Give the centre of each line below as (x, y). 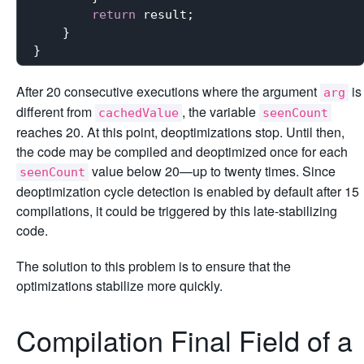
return (114, 14)
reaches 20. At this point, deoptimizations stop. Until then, (180, 132)
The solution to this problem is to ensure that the (154, 266)
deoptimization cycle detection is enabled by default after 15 (188, 191)
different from (56, 112)
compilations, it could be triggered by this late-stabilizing (177, 211)
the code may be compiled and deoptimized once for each (182, 152)
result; (165, 14)
